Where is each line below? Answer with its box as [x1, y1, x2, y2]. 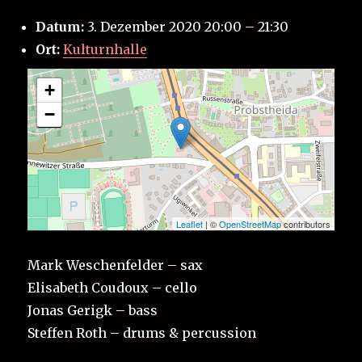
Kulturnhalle [63, 41, 148, 58]
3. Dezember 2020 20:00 [87, 19, 242, 36]
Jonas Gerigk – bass [27, 302, 158, 319]
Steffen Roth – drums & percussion [27, 325, 257, 342]
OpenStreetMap [218, 217, 281, 231]
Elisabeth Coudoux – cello [27, 280, 198, 297]
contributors [280, 217, 330, 231]
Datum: [36, 19, 85, 36]
